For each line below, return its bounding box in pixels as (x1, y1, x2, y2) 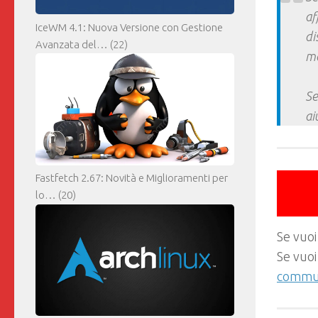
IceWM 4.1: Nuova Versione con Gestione (35, 21, 223, 34)
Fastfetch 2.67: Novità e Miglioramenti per (35, 172, 228, 185)
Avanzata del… (35, 38, 108, 51)
